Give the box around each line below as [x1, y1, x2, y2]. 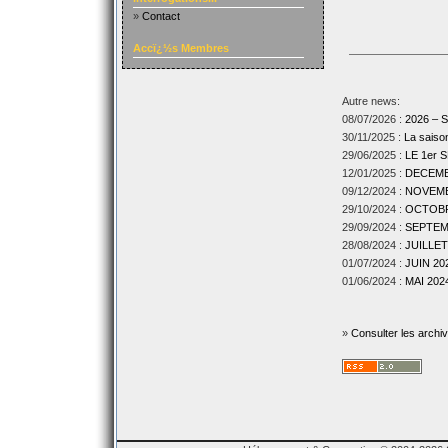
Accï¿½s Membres [132, 42, 229, 54]
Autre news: [341, 95, 400, 107]
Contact [141, 10, 180, 22]
